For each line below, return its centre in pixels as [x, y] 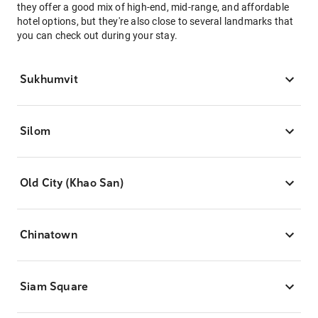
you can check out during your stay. [97, 35]
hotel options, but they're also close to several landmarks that [155, 21]
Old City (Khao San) [72, 183]
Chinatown [49, 235]
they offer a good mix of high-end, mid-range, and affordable [153, 7]
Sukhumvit [49, 79]
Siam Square [54, 286]
